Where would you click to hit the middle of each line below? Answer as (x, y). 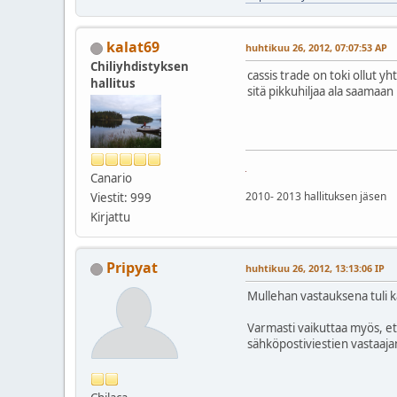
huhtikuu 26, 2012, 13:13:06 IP (315, 268)
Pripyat (132, 267)
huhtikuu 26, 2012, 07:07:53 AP (316, 47)
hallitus (113, 83)
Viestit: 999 (121, 197)
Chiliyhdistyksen (140, 66)
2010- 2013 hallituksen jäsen (316, 196)
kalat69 (133, 47)
